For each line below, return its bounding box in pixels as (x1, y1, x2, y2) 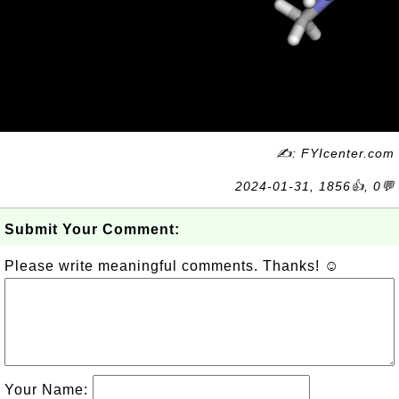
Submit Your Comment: (4, 222, 180, 237)
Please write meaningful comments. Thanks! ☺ (4, 258, 339, 273)
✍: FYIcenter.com (276, 146, 395, 160)
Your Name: (4, 382, 93, 397)
